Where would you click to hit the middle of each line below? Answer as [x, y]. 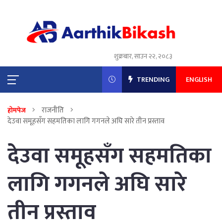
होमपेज [17, 111]
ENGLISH [199, 80]
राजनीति [53, 111]
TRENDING [152, 80]
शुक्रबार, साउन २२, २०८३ [143, 56]
